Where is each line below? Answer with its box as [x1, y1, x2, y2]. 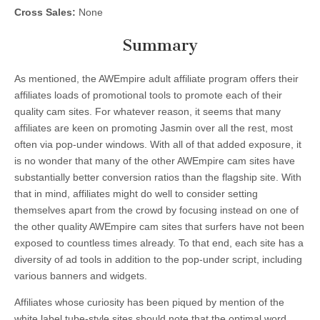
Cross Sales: [14, 6, 76, 18]
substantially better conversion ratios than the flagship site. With [14, 171, 301, 183]
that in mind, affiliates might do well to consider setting [14, 187, 258, 199]
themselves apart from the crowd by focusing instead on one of [14, 204, 299, 216]
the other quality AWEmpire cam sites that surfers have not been [14, 220, 304, 232]
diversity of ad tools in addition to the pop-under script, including [14, 253, 302, 265]
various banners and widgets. [14, 269, 147, 281]
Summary [122, 36, 198, 56]
